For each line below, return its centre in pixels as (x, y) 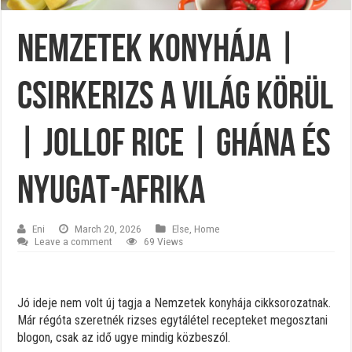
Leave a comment (74, 241)
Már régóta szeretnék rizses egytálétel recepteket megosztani (173, 320)
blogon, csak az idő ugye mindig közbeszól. (124, 337)
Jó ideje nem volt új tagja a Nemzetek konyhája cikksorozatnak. (174, 302)
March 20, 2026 (108, 228)
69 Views (164, 241)
